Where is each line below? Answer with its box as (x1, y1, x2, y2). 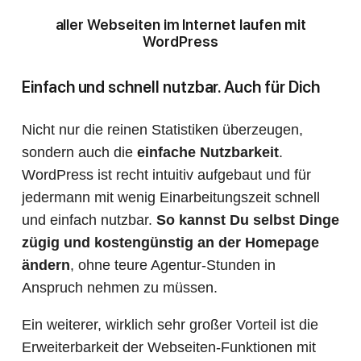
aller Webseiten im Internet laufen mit (55, 16, 306, 34)
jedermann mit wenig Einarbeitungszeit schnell (22, 189, 320, 206)
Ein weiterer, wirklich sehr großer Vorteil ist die (22, 317, 318, 334)
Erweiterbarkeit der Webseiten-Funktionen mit (22, 339, 316, 356)
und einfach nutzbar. (22, 212, 156, 229)
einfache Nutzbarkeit (137, 144, 279, 161)
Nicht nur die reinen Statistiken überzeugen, (22, 122, 303, 139)
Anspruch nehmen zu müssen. (22, 280, 218, 297)
